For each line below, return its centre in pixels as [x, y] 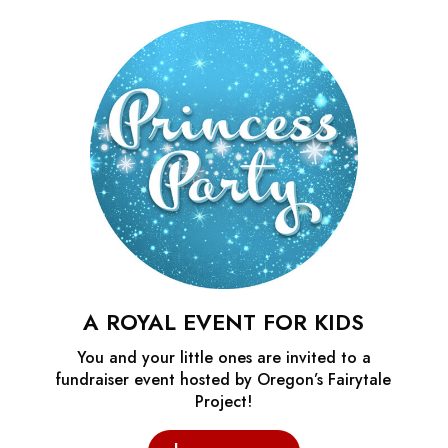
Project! [224, 401]
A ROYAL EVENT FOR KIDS [224, 321]
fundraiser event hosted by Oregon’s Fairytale [224, 379]
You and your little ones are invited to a [223, 357]
